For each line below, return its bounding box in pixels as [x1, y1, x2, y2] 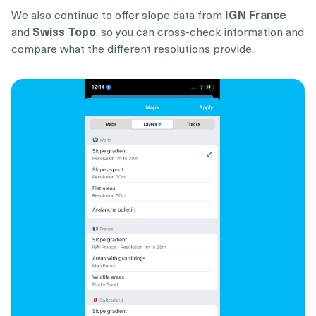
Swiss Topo [32, 22, 96, 39]
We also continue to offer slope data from [11, 5, 225, 23]
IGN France [225, 5, 286, 23]
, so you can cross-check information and [96, 22, 304, 39]
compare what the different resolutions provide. [11, 39, 254, 56]
